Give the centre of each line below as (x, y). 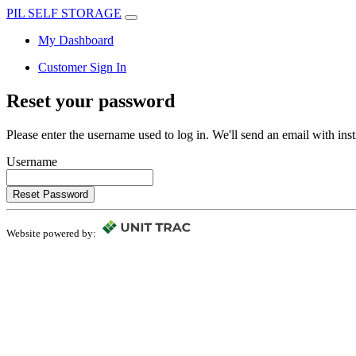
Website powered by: (52, 234)
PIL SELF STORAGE (64, 13)
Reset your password (91, 101)
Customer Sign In (82, 67)
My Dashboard (76, 40)
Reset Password (50, 194)
